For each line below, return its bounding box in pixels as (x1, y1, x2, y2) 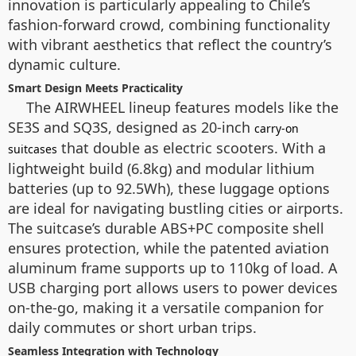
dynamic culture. (8, 55, 121, 74)
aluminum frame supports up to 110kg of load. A (8, 258, 338, 277)
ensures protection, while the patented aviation (8, 238, 329, 257)
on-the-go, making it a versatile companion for (8, 298, 323, 317)
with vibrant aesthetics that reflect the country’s (8, 35, 332, 54)
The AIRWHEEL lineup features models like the (26, 98, 339, 117)
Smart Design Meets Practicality (8, 80, 183, 95)
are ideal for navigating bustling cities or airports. (8, 199, 343, 218)
